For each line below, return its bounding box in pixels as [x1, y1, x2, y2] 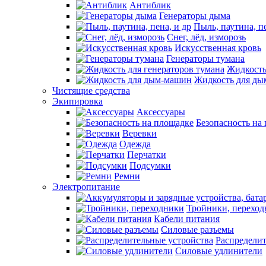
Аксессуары [137, 107, 185, 117]
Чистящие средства [52, 85, 130, 96]
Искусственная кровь [175, 43, 261, 53]
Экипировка [52, 96, 103, 106]
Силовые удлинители [175, 246, 262, 256]
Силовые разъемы [161, 224, 234, 235]
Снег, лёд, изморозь [167, 32, 246, 42]
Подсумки [129, 160, 171, 170]
